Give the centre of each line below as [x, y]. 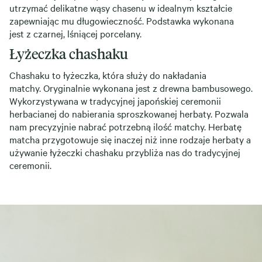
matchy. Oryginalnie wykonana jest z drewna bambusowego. [131, 88]
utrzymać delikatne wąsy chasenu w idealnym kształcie [121, 8]
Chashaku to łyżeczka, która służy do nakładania [108, 75]
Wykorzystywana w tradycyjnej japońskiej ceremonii [115, 101]
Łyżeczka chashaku [69, 53]
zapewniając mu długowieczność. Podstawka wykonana [122, 20]
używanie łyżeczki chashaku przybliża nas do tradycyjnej [125, 152]
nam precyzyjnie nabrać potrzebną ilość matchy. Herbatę [125, 126]
